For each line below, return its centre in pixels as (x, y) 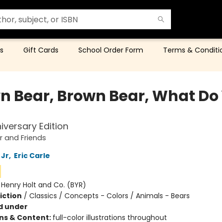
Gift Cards (41, 50)
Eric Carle (32, 156)
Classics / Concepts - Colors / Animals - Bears (109, 196)
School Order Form (111, 50)
